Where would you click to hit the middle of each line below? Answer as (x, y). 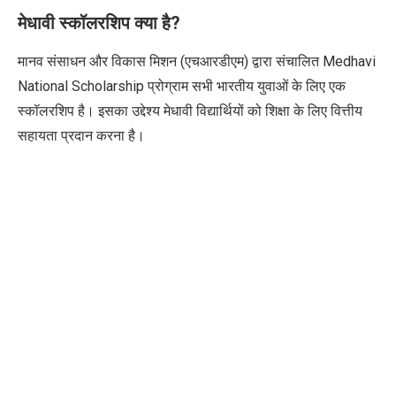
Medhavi (349, 61)
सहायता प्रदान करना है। (83, 135)
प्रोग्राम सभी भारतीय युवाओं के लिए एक (247, 86)
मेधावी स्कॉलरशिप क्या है (94, 23)
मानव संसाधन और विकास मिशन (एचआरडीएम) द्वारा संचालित (170, 61)
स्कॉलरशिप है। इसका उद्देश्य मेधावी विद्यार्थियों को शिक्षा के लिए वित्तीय (190, 110)
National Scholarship (83, 86)
